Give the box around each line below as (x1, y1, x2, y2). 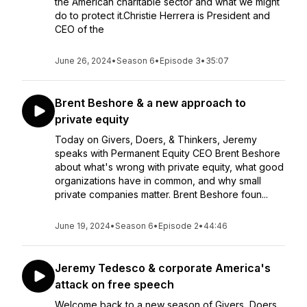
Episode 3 (160, 56, 201, 66)
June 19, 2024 (55, 221, 110, 231)
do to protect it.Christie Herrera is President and (55, 10, 270, 21)
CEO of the (55, 23, 104, 35)
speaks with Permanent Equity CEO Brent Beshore (55, 147, 280, 159)
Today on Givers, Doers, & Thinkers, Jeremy (55, 134, 257, 145)
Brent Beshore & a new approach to (55, 96, 246, 110)
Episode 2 (158, 221, 199, 231)
